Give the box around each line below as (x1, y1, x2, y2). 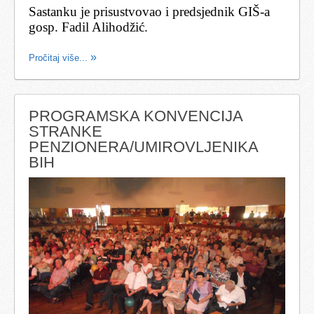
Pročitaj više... (29, 53, 90, 64)
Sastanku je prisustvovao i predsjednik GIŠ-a (29, 4, 270, 20)
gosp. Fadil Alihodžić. (29, 20, 148, 35)
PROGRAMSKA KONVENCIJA (29, 107, 243, 125)
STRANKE (29, 123, 102, 141)
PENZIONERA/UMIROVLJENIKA (29, 138, 258, 156)
